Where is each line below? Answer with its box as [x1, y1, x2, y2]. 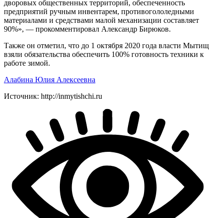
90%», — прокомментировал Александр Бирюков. [4, 24, 171, 33]
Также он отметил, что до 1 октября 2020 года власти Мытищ [4, 41, 209, 50]
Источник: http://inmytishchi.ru [4, 91, 102, 100]
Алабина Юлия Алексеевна [4, 75, 95, 84]
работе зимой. [4, 58, 50, 67]
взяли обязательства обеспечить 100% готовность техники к [4, 50, 204, 58]
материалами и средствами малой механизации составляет [4, 16, 199, 24]
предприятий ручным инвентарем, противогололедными [4, 7, 194, 16]
